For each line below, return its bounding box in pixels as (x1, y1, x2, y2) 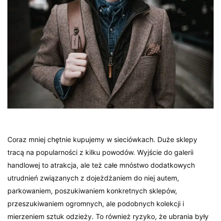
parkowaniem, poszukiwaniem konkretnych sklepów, (7, 186, 178, 195)
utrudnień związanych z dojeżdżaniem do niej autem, (7, 174, 180, 183)
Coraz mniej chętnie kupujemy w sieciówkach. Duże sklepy (7, 135, 198, 144)
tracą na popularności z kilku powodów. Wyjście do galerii (7, 148, 194, 157)
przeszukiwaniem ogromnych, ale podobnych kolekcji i (7, 199, 184, 208)
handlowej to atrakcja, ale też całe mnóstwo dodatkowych (7, 161, 195, 170)
